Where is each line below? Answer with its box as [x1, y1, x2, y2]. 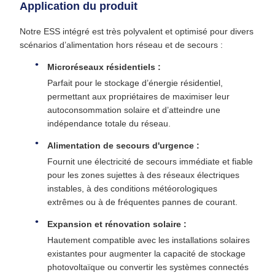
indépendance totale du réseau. [47, 118, 171, 129]
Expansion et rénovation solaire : [47, 219, 187, 230]
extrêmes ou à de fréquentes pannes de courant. [47, 197, 238, 207]
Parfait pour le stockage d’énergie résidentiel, [47, 78, 223, 88]
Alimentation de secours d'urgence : [47, 141, 199, 151]
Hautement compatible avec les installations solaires [47, 235, 250, 246]
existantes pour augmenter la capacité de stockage [47, 249, 246, 259]
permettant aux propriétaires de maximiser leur [47, 91, 230, 102]
